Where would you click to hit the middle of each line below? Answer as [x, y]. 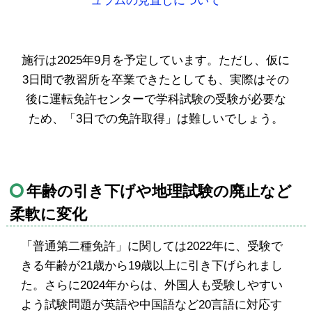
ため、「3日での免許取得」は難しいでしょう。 [156, 119]
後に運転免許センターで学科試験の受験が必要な [156, 99]
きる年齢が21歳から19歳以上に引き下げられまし [152, 266]
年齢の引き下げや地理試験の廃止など [159, 191]
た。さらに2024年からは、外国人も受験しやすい [152, 285]
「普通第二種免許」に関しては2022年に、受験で [152, 246]
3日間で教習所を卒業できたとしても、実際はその [156, 80]
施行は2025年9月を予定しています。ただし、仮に [156, 60]
